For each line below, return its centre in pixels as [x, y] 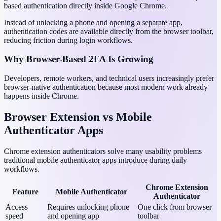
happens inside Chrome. [41, 96]
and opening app [73, 216]
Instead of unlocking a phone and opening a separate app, [93, 22]
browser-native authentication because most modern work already [106, 87]
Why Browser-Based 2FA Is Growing [79, 59]
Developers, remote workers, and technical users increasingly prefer [109, 78]
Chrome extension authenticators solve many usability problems [103, 151]
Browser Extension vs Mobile [78, 117]
